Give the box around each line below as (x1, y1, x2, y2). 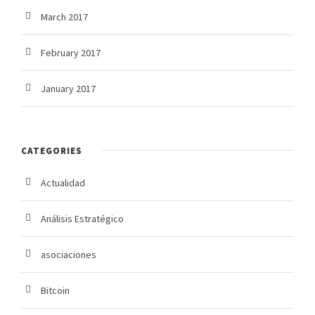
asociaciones (41, 248, 96, 262)
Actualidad (41, 176, 85, 190)
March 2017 (41, 11, 88, 24)
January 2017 (41, 82, 96, 96)
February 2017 (41, 46, 101, 60)
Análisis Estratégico (41, 212, 124, 226)
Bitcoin (41, 284, 70, 297)
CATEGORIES (21, 145, 82, 157)
